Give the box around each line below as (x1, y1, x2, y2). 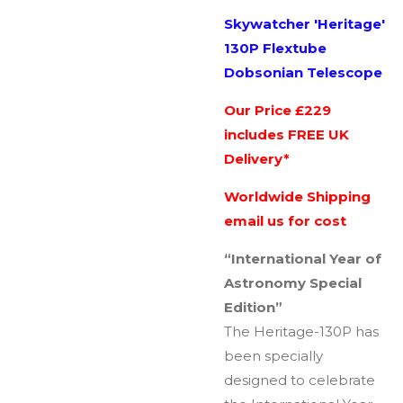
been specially (224, 346, 323, 364)
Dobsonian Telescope (224, 63, 382, 81)
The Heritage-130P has (224, 322, 379, 340)
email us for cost (224, 211, 346, 229)
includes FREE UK (224, 125, 349, 143)
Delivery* (224, 149, 290, 167)
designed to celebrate (224, 371, 375, 389)
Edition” (224, 298, 282, 316)
